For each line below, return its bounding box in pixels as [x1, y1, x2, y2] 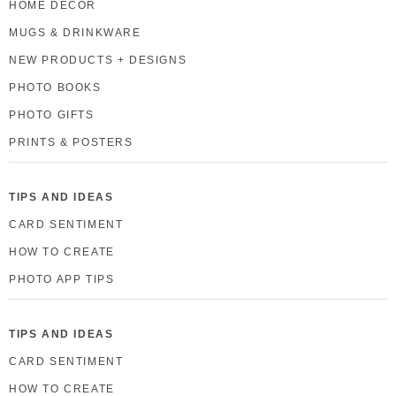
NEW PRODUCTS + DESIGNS [9, 53, 187, 66]
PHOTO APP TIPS [9, 272, 115, 286]
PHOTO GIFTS [9, 108, 95, 121]
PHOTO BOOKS [9, 80, 102, 94]
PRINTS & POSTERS [9, 135, 133, 148]
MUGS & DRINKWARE [9, 26, 141, 39]
